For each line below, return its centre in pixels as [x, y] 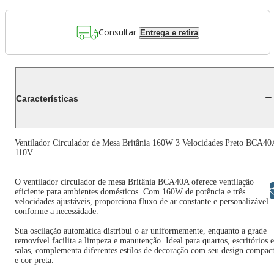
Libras [238, 191]
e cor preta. [34, 260]
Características [47, 98]
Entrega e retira [169, 32]
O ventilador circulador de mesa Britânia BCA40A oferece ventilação [134, 182]
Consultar [117, 32]
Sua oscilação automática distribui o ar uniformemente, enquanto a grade [141, 231]
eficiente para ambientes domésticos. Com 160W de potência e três [130, 192]
